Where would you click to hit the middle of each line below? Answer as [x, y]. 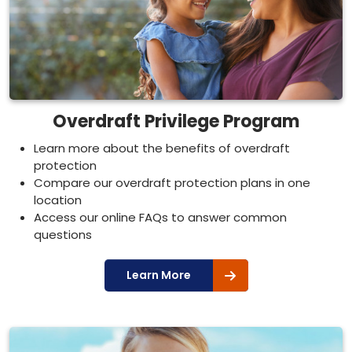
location [58, 200]
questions [63, 235]
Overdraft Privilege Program [176, 121]
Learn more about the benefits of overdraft [162, 148]
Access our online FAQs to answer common [160, 217]
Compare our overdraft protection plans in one [172, 183]
